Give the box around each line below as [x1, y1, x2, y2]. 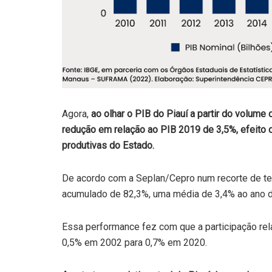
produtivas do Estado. [62, 139, 154, 151]
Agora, [62, 107, 91, 120]
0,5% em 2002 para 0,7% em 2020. [62, 236, 207, 248]
